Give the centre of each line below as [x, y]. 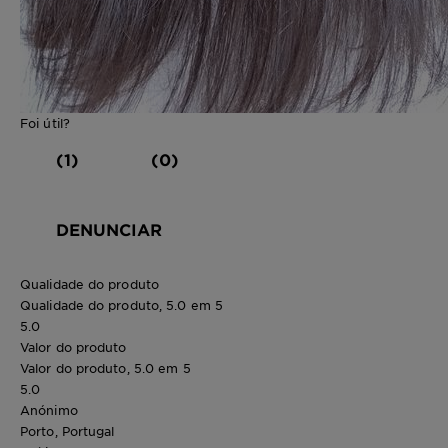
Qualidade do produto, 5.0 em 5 [121, 305]
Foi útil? [45, 123]
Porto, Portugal [67, 431]
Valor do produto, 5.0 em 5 [105, 368]
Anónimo [49, 410]
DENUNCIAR [109, 229]
